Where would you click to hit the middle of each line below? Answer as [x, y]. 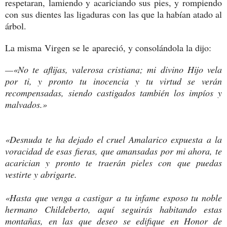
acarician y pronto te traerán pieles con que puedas [113, 162]
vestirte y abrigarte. [41, 174]
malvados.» [26, 104]
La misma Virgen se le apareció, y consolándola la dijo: [108, 47]
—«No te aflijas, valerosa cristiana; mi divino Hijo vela [113, 69]
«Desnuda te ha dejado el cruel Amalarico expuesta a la [113, 139]
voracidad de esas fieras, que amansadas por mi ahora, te [113, 151]
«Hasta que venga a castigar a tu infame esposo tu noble [113, 197]
